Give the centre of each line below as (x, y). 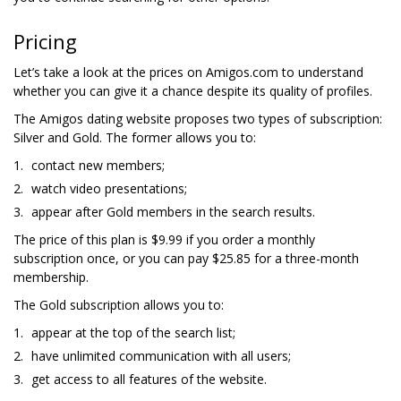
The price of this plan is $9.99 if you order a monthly (164, 239)
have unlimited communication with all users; (161, 355)
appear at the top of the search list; (133, 332)
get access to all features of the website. (149, 379)
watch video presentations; (109, 188)
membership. (51, 277)
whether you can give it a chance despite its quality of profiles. (193, 90)
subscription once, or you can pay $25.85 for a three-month (186, 258)
